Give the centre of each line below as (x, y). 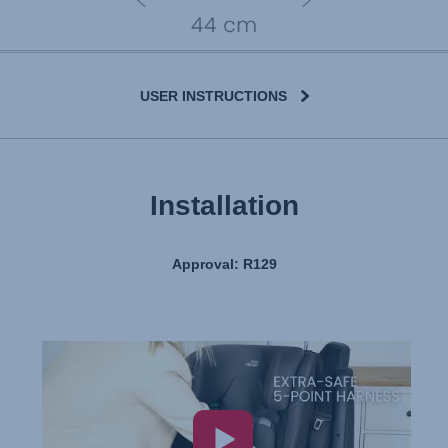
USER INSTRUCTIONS (213, 95)
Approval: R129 (224, 263)
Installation (224, 205)
